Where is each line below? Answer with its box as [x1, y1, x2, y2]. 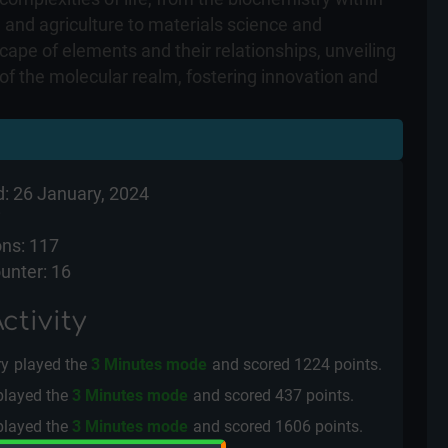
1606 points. [275, 417, 364, 436]
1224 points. [294, 355, 383, 374]
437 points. [275, 386, 355, 405]
